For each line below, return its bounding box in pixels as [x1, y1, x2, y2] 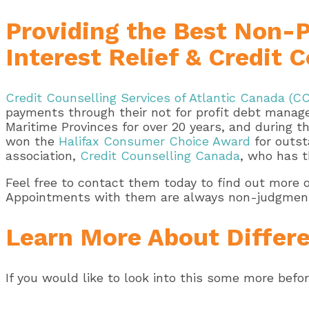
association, [6, 148, 80, 163]
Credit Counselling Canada [80, 148, 240, 163]
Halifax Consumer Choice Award [59, 134, 250, 148]
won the [6, 134, 59, 148]
